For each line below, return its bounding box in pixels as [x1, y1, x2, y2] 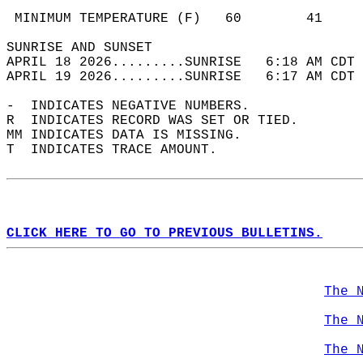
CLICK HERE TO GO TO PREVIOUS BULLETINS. [6, 226, 322, 241]
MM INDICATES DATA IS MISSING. [6, 128, 258, 143]
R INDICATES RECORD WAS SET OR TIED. [6, 113, 314, 128]
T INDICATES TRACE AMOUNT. [6, 143, 233, 157]
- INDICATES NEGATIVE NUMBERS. [6, 99, 266, 113]
